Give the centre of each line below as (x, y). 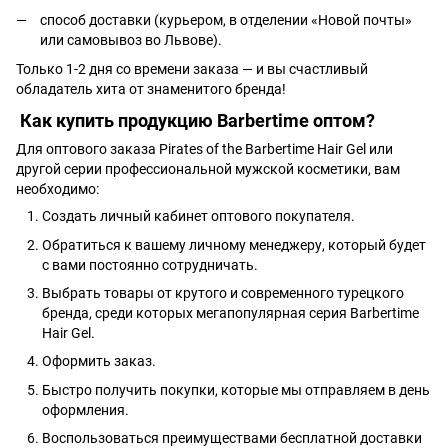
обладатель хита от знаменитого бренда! (151, 88)
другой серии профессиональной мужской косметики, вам (208, 169)
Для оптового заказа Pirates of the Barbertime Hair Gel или (204, 149)
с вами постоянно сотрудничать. (150, 264)
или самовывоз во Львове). (131, 40)
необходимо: (57, 189)
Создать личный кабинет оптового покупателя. (200, 216)
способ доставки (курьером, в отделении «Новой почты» (226, 20)
